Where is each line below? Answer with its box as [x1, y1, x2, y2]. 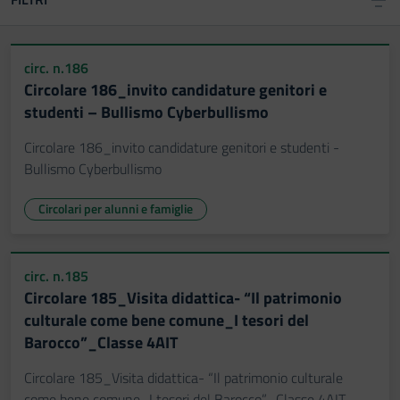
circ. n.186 [24, 57, 88, 79]
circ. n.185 [24, 265, 88, 287]
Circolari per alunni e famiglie [38, 199, 193, 218]
